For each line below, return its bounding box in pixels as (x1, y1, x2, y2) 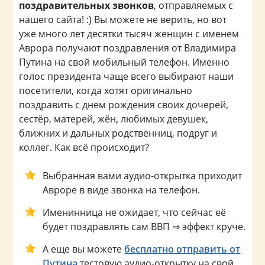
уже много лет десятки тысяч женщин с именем (19, 27, 240, 41)
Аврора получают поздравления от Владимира (19, 41, 237, 55)
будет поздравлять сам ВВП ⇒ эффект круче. (43, 220, 246, 234)
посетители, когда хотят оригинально (19, 84, 193, 98)
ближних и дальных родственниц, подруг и (19, 127, 218, 140)
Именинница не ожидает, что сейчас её (43, 206, 227, 219)
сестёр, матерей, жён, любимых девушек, (19, 112, 209, 126)
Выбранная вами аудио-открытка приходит (43, 169, 243, 183)
